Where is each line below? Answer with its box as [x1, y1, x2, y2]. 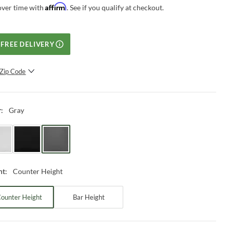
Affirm [45, 2, 67, 11]
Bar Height [72, 193, 105, 201]
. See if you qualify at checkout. [67, 3, 164, 12]
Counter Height [13, 166, 63, 176]
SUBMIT [54, 88, 85, 95]
